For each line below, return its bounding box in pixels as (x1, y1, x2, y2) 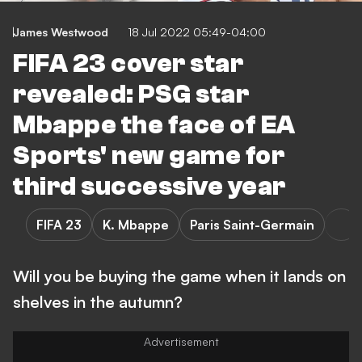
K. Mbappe (103, 217, 169, 233)
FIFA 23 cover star (13, 49, 243, 78)
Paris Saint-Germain (190, 217, 314, 233)
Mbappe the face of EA (13, 111, 296, 140)
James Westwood (13, 25, 108, 39)
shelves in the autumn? (13, 292, 183, 312)
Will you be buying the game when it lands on (13, 266, 346, 286)
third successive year (13, 172, 286, 201)
